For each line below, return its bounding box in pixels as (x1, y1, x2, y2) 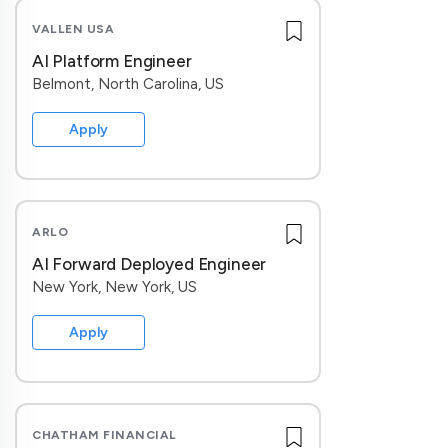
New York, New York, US (32, 278, 197, 296)
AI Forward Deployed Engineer (32, 254, 267, 274)
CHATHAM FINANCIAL (32, 428, 177, 442)
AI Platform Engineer (32, 51, 192, 71)
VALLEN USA (32, 22, 114, 36)
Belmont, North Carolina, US (32, 75, 224, 93)
